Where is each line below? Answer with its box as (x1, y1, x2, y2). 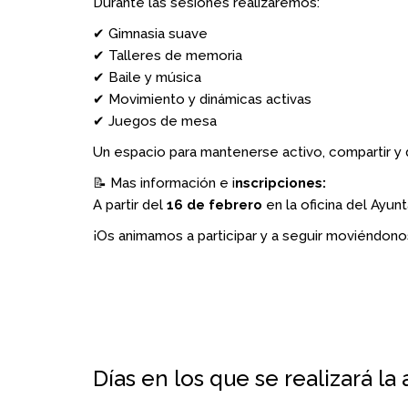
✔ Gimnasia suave (93, 25, 208, 42)
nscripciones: (235, 175, 326, 191)
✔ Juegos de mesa (93, 113, 217, 129)
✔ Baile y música (93, 69, 201, 86)
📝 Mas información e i (93, 175, 235, 191)
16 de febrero (167, 197, 262, 213)
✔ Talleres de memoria (93, 47, 242, 64)
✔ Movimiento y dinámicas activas (93, 91, 311, 107)
